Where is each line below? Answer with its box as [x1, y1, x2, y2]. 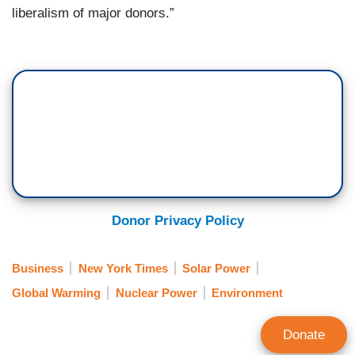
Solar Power [182, 261, 250, 276]
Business [12, 261, 63, 276]
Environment [212, 285, 283, 300]
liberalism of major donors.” [12, 5, 174, 21]
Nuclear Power [115, 285, 197, 300]
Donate [283, 327, 325, 342]
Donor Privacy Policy [111, 212, 244, 228]
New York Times [78, 261, 168, 276]
